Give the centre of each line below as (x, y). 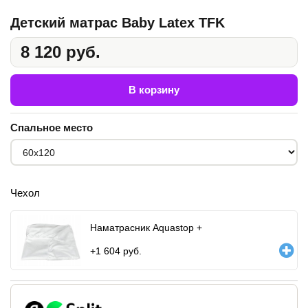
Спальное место (52, 128)
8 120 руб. (60, 52)
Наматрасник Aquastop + (146, 228)
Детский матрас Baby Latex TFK (118, 23)
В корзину (154, 90)
